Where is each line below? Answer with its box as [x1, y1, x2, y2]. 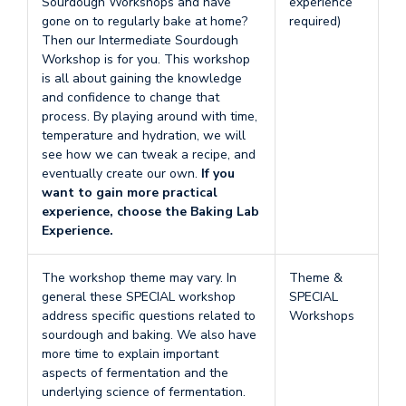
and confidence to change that [42, 89, 219, 106]
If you [201, 165, 235, 182]
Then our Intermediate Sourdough [42, 32, 238, 49]
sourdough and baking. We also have [42, 326, 256, 343]
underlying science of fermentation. [42, 383, 246, 401]
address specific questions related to [42, 307, 256, 324]
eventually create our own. [42, 165, 201, 182]
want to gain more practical [42, 184, 217, 201]
